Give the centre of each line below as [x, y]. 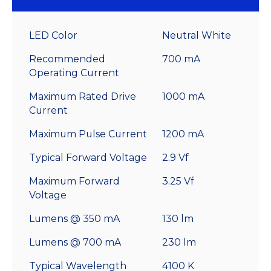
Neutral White [197, 36]
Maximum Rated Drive [83, 97]
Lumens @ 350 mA [74, 219]
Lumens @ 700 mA [75, 243]
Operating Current [74, 73]
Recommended [67, 59]
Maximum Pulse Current [88, 134]
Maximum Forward [74, 181]
